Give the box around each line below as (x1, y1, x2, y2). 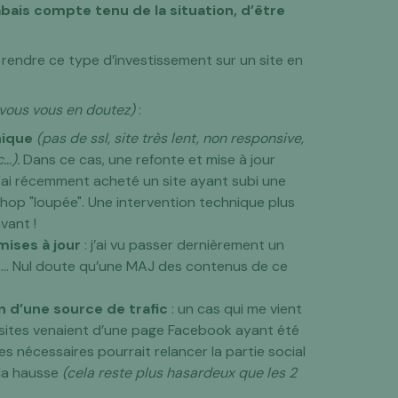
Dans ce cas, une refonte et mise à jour (20, 150, 276, 169)
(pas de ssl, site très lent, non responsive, (36, 129, 305, 147)
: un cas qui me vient (168, 299, 303, 318)
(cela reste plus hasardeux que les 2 (62, 363, 298, 382)
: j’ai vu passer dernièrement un (81, 235, 285, 254)
